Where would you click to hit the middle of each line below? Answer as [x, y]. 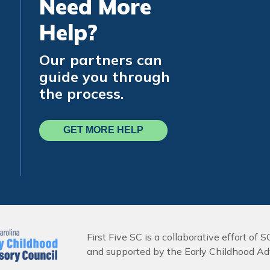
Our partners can [101, 59]
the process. [81, 93]
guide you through [105, 76]
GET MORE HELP [103, 130]
